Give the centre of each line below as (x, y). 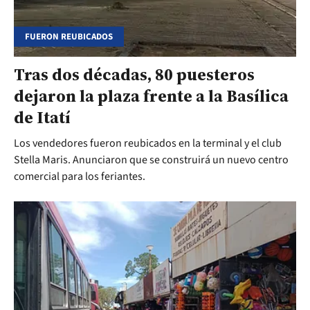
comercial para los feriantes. (80, 177)
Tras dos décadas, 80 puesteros (134, 75)
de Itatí (42, 118)
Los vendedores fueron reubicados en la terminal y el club (148, 144)
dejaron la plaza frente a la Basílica (151, 96)
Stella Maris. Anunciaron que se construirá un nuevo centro (151, 160)
